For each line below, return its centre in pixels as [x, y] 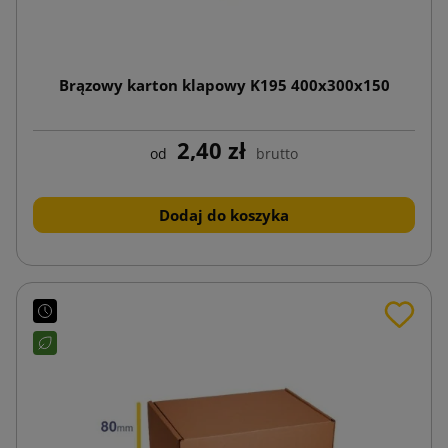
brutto [277, 153]
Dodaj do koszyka [224, 214]
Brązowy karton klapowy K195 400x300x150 [224, 84]
